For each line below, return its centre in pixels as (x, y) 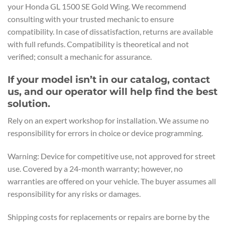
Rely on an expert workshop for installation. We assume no (108, 121)
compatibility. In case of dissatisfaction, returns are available (110, 31)
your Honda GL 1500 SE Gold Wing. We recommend (97, 6)
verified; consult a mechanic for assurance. (80, 56)
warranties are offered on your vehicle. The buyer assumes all (112, 181)
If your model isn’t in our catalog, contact (109, 79)
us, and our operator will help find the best (113, 91)
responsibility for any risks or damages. (74, 194)
